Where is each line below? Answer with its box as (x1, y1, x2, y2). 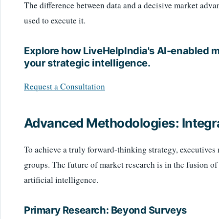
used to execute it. (24, 14, 86, 26)
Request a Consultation (24, 81, 105, 92)
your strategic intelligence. (24, 56, 151, 69)
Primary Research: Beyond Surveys (24, 204, 187, 217)
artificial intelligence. (24, 174, 98, 185)
